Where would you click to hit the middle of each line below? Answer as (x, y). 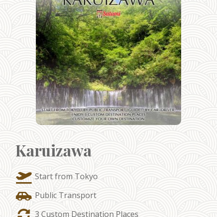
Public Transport (66, 195)
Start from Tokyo (66, 177)
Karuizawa (54, 150)
